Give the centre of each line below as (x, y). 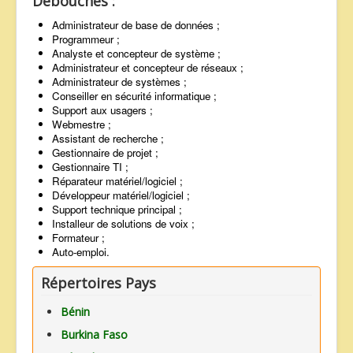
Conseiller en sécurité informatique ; (134, 96)
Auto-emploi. (81, 252)
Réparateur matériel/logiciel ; (117, 181)
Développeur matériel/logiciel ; (121, 195)
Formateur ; (78, 238)
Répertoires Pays (98, 283)
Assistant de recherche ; (108, 139)
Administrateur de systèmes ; (119, 82)
